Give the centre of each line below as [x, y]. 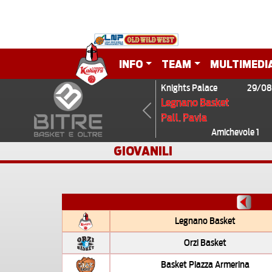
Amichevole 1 [236, 131]
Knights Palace [189, 87]
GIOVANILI [143, 151]
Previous [154, 117]
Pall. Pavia [184, 117]
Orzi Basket [206, 241]
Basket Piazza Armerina [206, 263]
